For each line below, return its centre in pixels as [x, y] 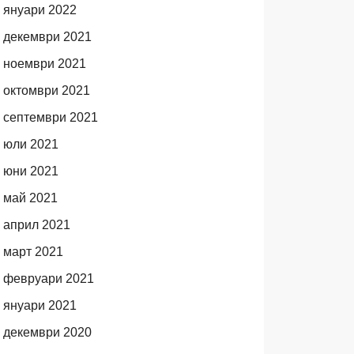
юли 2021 [30, 144]
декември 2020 [47, 332]
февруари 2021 [48, 279]
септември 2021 [50, 117]
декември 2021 [47, 37]
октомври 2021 [46, 90]
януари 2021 [40, 305]
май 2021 [30, 198]
